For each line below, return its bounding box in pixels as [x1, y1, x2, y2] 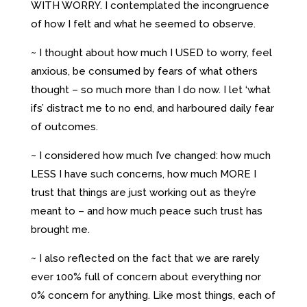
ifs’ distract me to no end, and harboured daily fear [30, 101, 274, 114]
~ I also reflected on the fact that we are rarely [30, 251, 260, 265]
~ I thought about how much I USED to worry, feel [30, 46, 272, 59]
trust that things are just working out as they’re [30, 186, 256, 199]
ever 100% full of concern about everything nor [30, 270, 261, 283]
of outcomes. [30, 120, 98, 133]
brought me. [30, 223, 90, 236]
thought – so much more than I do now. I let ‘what [30, 83, 271, 96]
